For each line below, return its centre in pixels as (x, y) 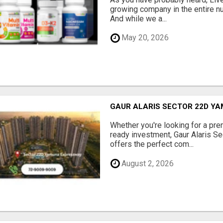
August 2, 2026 (147, 163)
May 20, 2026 (144, 38)
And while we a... (139, 18)
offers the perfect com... (152, 144)
